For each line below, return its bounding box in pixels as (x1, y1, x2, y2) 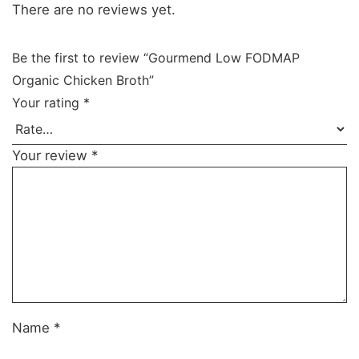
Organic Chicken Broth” (12, 71, 154, 88)
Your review (12, 147, 91, 163)
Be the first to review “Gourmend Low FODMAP (12, 49, 300, 66)
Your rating (12, 94, 83, 111)
